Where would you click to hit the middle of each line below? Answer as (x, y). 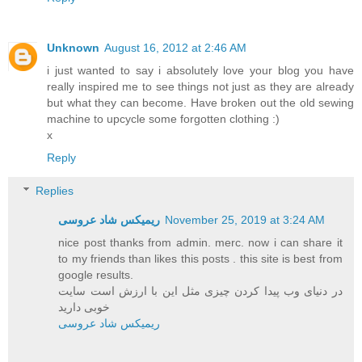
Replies (55, 191)
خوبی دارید (84, 307)
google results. (96, 275)
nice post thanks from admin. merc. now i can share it (200, 243)
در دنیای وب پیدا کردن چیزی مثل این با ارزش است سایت (200, 291)
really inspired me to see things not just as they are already (200, 86)
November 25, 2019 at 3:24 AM (245, 220)
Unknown (73, 47)
